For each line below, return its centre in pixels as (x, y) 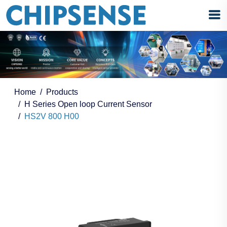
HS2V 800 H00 (52, 117)
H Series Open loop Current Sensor (88, 104)
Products (62, 92)
